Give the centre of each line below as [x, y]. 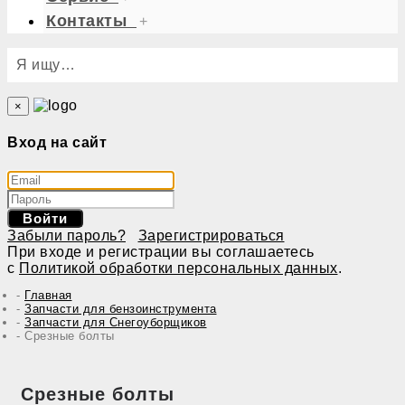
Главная [48, 295]
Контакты [86, 21]
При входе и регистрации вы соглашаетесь [161, 251]
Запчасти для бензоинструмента [121, 308]
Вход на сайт [57, 143]
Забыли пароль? [66, 235]
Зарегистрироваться [211, 235]
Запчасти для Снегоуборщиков [116, 322]
